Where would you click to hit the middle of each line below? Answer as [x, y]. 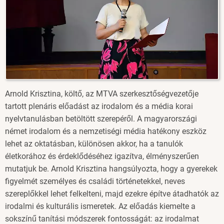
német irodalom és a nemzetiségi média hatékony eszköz [106, 131]
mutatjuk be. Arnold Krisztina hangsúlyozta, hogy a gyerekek [111, 169]
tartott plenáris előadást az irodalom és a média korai [99, 106]
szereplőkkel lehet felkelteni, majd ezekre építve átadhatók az [112, 194]
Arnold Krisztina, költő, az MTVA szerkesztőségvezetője [102, 94]
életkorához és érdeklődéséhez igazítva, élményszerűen [102, 156]
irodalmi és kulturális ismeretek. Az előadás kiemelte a [100, 206]
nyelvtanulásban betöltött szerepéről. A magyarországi [101, 119]
